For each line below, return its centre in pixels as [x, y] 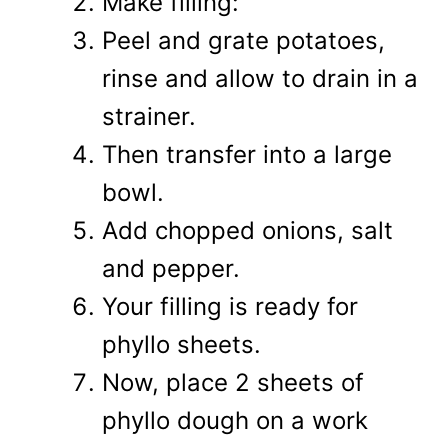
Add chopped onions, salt [247, 230]
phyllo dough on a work [235, 420]
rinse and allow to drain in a [260, 78]
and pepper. [171, 268]
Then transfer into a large [247, 154]
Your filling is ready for [230, 306]
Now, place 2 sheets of [233, 382]
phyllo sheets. [181, 344]
